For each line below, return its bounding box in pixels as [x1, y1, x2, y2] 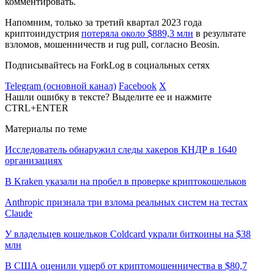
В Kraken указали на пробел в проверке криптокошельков [5, 176, 246, 187]
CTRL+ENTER [5, 102, 68, 113]
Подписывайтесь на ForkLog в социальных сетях [5, 59, 210, 70]
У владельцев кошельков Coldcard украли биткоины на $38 [5, 228, 251, 239]
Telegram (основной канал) [5, 80, 116, 91]
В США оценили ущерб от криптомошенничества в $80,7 [5, 260, 247, 271]
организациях [5, 155, 62, 166]
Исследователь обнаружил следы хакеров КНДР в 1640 [5, 144, 237, 155]
